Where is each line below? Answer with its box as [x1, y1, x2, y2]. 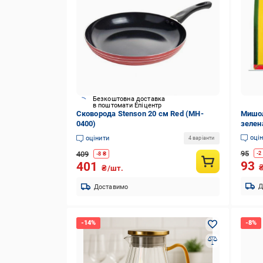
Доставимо [93, 183, 129, 191]
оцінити [85, 134, 109, 142]
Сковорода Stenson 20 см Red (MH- [76, 109, 204, 118]
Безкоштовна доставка [92, 95, 166, 103]
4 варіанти [188, 135, 215, 141]
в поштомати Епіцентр [92, 102, 162, 109]
